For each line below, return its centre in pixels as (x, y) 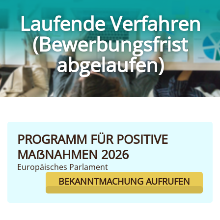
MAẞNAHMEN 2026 (73, 154)
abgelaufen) (110, 65)
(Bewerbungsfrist (110, 44)
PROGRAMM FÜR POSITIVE (93, 139)
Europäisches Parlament (63, 167)
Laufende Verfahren (110, 23)
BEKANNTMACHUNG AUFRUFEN (124, 181)
